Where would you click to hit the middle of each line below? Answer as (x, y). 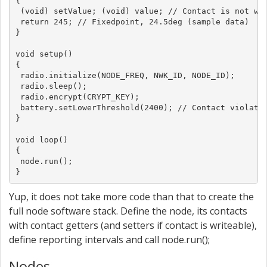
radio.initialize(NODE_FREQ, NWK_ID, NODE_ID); (125, 75)
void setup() (44, 54)
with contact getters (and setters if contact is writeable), (133, 225)
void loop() (41, 139)
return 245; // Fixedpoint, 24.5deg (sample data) (132, 21)
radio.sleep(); (51, 86)
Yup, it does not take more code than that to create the (131, 197)
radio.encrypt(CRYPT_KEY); (77, 97)
